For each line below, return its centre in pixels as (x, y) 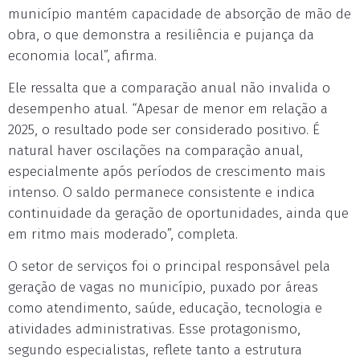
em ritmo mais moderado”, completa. (123, 234)
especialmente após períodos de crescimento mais (167, 172)
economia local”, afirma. (82, 56)
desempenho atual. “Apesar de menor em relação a (168, 109)
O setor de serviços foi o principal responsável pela (169, 266)
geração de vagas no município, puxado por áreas (163, 287)
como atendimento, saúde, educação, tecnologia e (165, 308)
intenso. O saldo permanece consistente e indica (162, 192)
